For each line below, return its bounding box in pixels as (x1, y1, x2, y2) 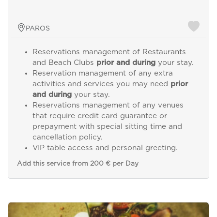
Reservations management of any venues (32, 102, 184, 109)
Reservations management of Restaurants (32, 48, 186, 56)
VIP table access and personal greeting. (32, 144, 178, 152)
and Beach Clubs (32, 59, 96, 67)
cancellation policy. (32, 134, 103, 141)
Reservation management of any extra (32, 70, 173, 77)
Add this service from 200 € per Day (16, 160, 139, 168)
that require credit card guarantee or (32, 112, 167, 120)
